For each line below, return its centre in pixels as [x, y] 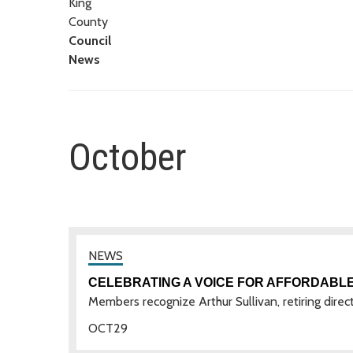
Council [90, 40]
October [128, 157]
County [88, 21]
